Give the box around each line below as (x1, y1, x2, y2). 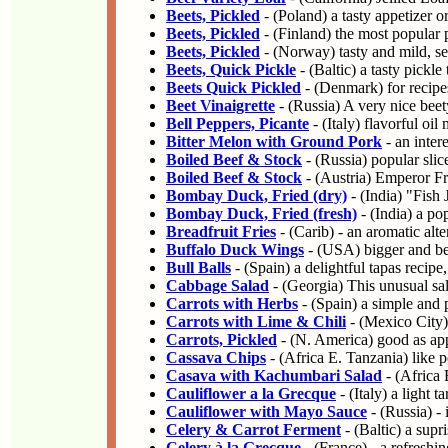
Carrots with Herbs (166, 295, 298, 312)
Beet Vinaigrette (166, 97, 275, 114)
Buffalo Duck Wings (166, 241, 304, 258)
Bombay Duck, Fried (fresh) (166, 205, 357, 222)
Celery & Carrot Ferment (166, 421, 341, 438)
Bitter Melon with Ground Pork (166, 133, 382, 150)
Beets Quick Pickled (166, 79, 301, 96)
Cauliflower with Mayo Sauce (166, 403, 367, 420)
